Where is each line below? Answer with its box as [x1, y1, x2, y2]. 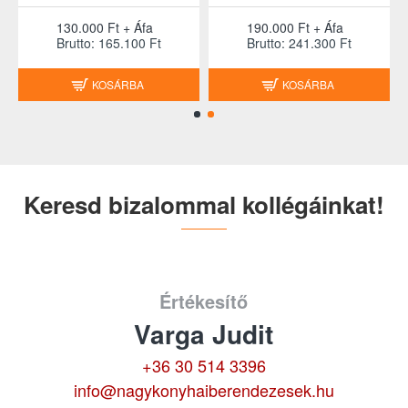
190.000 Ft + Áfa [247, 18, 343, 36]
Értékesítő [159, 288, 249, 314]
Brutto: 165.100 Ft [56, 34, 161, 52]
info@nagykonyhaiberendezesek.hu [73, 378, 334, 402]
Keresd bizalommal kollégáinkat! [24, 188, 384, 221]
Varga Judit [134, 315, 274, 352]
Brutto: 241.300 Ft [247, 34, 352, 52]
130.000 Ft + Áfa [56, 18, 153, 36]
